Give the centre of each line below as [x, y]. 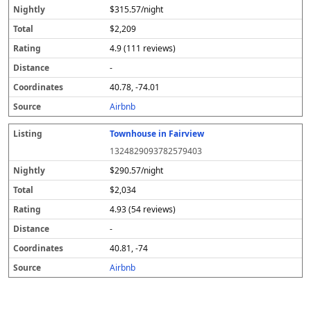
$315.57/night [137, 9]
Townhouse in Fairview [157, 134]
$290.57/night [137, 170]
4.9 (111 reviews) [143, 48]
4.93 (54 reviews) [143, 209]
